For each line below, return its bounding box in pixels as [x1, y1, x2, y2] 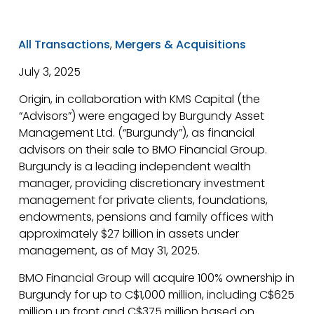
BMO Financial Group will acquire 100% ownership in [18, 270, 294, 286]
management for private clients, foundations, [18, 192, 268, 208]
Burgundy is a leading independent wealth [18, 158, 251, 175]
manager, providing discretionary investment [18, 175, 265, 191]
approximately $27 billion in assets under [18, 226, 239, 242]
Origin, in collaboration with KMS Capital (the [18, 91, 260, 107]
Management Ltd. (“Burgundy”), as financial [18, 125, 254, 141]
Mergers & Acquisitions [115, 36, 247, 53]
